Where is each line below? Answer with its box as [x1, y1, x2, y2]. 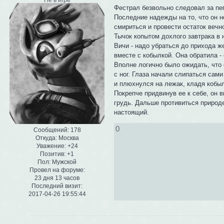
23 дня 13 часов [34, 174, 79, 182]
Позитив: [40, 150, 65, 158]
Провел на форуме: [29, 166, 85, 174]
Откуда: [35, 134, 57, 142]
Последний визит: [31, 182, 82, 190]
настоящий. [114, 108, 149, 116]
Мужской [50, 158, 76, 166]
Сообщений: [33, 126, 69, 134]
